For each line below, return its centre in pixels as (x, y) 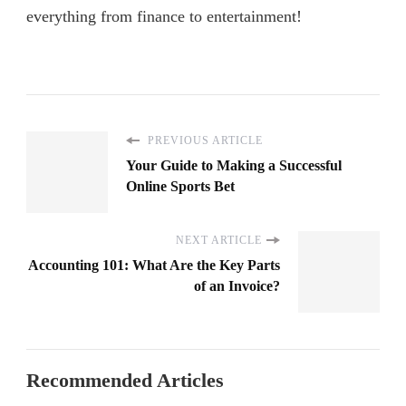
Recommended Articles (125, 381)
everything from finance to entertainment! (164, 17)
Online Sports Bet (180, 187)
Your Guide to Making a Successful (234, 166)
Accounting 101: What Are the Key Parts (154, 266)
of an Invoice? (237, 286)
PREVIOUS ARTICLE (203, 141)
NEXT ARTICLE (219, 241)
